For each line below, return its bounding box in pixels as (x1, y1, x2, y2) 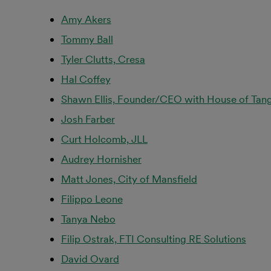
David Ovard (60, 252, 119, 266)
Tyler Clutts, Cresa (60, 53, 145, 66)
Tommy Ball (60, 33, 113, 46)
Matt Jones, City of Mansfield (60, 172, 197, 186)
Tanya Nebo (60, 212, 116, 226)
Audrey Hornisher (60, 152, 142, 166)
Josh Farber (60, 113, 115, 126)
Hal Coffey (60, 73, 111, 86)
